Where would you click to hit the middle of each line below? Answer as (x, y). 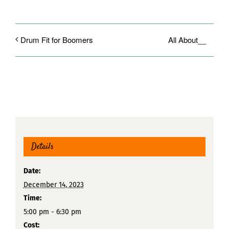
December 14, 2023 (53, 185)
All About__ (187, 39)
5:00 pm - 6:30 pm (52, 212)
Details (42, 147)
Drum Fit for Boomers (57, 40)
